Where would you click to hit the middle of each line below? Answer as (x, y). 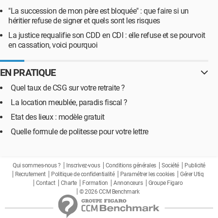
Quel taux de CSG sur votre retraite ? (68, 88)
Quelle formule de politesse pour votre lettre (80, 132)
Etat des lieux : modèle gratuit (58, 117)
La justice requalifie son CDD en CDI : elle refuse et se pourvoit (107, 35)
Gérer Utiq (192, 174)
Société (170, 165)
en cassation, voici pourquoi (53, 45)
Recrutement (30, 174)
